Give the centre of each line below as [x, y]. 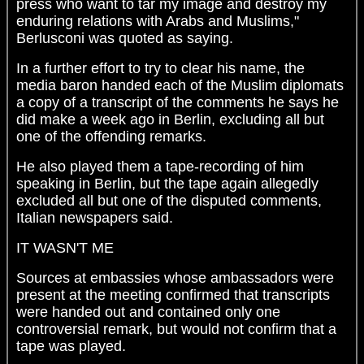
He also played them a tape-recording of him [160, 167]
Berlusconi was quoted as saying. [125, 39]
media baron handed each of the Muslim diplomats [180, 86]
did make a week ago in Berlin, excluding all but [170, 120]
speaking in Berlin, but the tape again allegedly [167, 184]
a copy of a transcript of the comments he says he [178, 103]
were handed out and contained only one [148, 312]
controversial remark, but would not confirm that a [176, 329]
